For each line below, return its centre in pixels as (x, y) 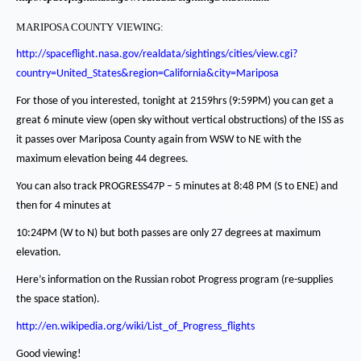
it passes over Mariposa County (87, 140)
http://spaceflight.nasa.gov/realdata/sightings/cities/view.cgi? (157, 54)
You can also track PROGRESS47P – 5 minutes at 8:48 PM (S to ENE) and (177, 187)
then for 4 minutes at (64, 206)
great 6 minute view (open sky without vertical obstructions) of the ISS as (180, 120)
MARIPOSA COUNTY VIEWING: (90, 27)
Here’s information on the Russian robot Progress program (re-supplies (174, 280)
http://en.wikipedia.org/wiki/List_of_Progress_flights (135, 327)
